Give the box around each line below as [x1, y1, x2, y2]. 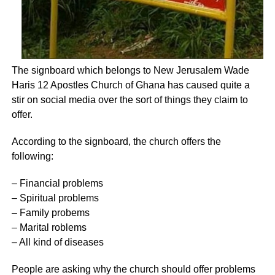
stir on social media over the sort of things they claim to [11, 95, 248, 106]
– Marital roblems [11, 222, 87, 233]
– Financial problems [11, 178, 103, 189]
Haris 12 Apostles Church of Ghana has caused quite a [11, 80, 250, 91]
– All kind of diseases [11, 237, 104, 248]
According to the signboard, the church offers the [11, 136, 221, 147]
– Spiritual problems [11, 193, 99, 204]
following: [11, 151, 53, 162]
